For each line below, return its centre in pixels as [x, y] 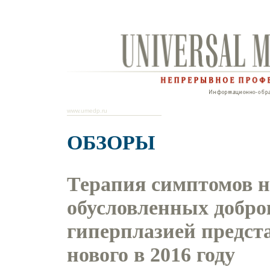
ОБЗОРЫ [111, 142]
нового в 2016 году [151, 254]
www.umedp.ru [87, 111]
